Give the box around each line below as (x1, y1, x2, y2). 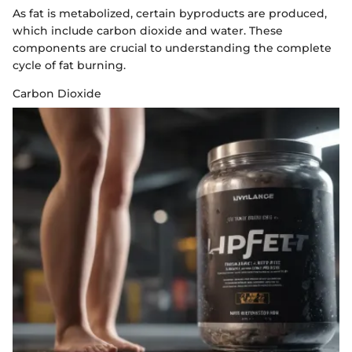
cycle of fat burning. (13, 57, 126, 72)
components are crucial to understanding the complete (13, 40, 332, 55)
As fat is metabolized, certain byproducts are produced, (13, 5, 327, 20)
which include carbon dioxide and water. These (13, 23, 283, 38)
